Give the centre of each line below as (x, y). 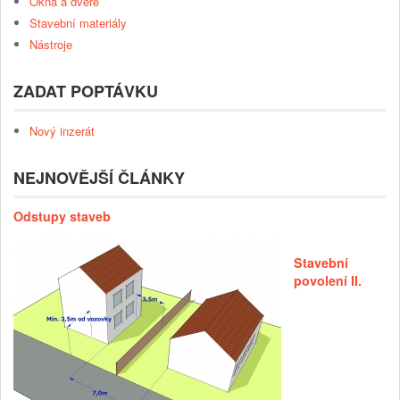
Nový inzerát (62, 131)
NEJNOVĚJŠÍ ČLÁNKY (99, 178)
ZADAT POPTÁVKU (86, 92)
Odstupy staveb (62, 217)
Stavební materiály (78, 23)
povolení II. (328, 281)
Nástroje (51, 45)
